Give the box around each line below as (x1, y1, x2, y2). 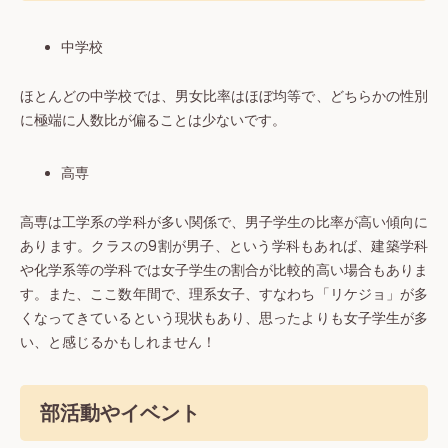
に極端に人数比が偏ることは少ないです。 (20, 111, 286, 131)
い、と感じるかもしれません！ (20, 333, 216, 353)
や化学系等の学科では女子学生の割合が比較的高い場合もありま (20, 261, 428, 281)
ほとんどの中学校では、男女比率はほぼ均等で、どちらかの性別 (20, 87, 428, 107)
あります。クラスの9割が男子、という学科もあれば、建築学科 (20, 237, 428, 257)
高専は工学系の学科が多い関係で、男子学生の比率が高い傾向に (20, 213, 428, 233)
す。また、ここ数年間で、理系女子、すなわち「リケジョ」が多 (20, 285, 428, 305)
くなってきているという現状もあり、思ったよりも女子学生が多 (20, 309, 428, 329)
